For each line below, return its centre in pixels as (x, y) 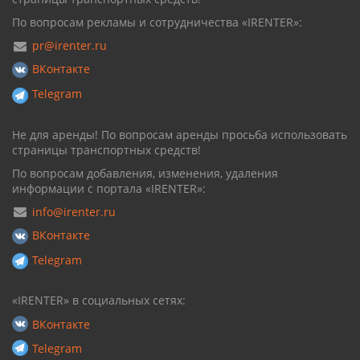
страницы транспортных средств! (106, 149)
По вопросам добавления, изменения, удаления (145, 173)
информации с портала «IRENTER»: (109, 188)
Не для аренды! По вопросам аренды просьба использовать (180, 134)
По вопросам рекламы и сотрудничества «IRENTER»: (157, 22)
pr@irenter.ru (70, 45)
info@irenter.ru (74, 211)
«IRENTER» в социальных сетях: (99, 300)
